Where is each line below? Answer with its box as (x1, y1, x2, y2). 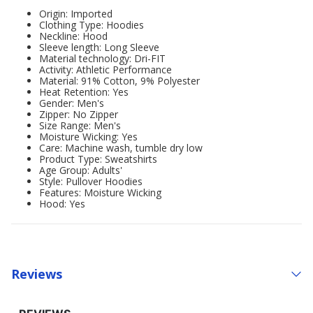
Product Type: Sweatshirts (39, 152, 157, 166)
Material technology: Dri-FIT (39, 52, 166, 65)
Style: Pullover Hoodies (39, 175, 143, 188)
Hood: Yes (39, 197, 85, 210)
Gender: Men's (39, 96, 104, 110)
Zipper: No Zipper (39, 108, 118, 121)
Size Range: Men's (39, 119, 121, 132)
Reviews (11, 265, 62, 282)
